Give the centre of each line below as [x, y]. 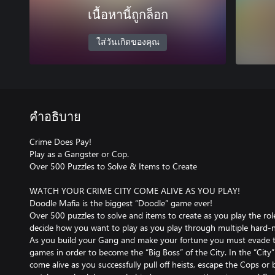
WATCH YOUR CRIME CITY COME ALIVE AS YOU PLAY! [135, 190]
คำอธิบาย [55, 117]
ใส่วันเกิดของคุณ [128, 42]
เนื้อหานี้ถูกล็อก [128, 15]
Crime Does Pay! [60, 141]
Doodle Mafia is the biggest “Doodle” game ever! [121, 203]
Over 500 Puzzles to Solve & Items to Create [113, 166]
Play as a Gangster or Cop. [79, 153]
